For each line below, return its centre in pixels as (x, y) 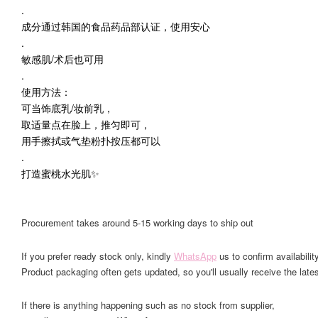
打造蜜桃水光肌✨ (60, 173)
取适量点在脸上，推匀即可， (86, 124)
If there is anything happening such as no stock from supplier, (148, 305)
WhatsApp (195, 256)
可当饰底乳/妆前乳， (67, 108)
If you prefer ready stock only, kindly (98, 256)
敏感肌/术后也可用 (62, 59)
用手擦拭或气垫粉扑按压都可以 (91, 140)
